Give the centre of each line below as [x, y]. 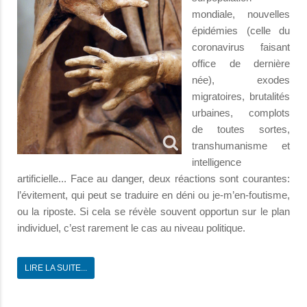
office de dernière [241, 63]
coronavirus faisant [241, 47]
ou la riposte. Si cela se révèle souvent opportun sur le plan [153, 211]
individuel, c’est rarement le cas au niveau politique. [131, 228]
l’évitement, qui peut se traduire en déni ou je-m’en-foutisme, [153, 195]
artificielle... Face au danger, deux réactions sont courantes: [153, 178]
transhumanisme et [241, 145]
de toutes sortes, [241, 129]
